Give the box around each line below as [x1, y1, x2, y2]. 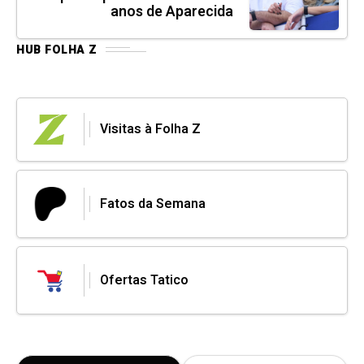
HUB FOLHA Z [16, 41, 97, 58]
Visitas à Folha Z [100, 119, 201, 140]
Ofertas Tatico [100, 271, 188, 291]
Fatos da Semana [100, 194, 206, 214]
